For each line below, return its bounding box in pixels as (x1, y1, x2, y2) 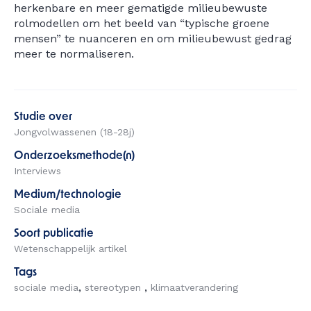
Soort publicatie (14, 228, 94, 239)
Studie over (14, 112, 72, 123)
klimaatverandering (151, 282, 238, 293)
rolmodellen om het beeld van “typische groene (14, 17, 269, 30)
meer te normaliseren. (14, 47, 134, 60)
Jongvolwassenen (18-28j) (14, 126, 135, 137)
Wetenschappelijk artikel (14, 243, 127, 254)
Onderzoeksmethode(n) (14, 151, 135, 162)
